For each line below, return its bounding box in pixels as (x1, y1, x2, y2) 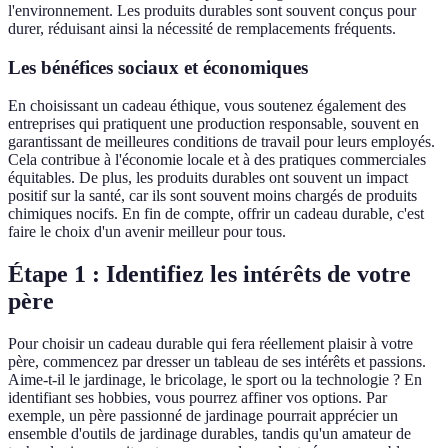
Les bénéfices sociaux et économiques (8, 56, 308, 78)
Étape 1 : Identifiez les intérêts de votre (8, 261, 411, 288)
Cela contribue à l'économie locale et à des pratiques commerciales (8, 151, 426, 169)
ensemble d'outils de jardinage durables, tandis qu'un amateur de (8, 425, 411, 443)
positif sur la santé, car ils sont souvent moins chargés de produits (8, 187, 417, 205)
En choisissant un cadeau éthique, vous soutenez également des (8, 97, 406, 115)
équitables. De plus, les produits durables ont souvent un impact (8, 169, 408, 187)
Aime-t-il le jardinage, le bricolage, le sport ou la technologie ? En (8, 371, 422, 389)
